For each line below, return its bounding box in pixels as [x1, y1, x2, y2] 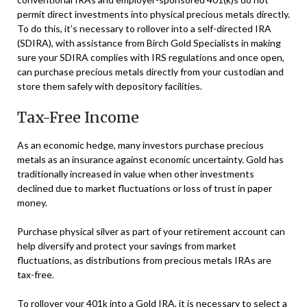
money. [17, 196, 47, 208]
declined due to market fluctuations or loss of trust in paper [17, 182, 272, 194]
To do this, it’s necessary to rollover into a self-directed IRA [17, 22, 271, 34]
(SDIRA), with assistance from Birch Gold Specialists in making [17, 36, 281, 49]
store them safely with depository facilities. [17, 79, 202, 92]
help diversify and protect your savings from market [17, 239, 236, 251]
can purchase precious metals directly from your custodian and [17, 65, 284, 77]
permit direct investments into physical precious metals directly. [17, 8, 290, 20]
